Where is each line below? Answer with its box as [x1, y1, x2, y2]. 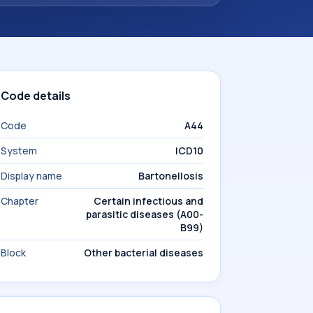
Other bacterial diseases [84, 246, 203, 259]
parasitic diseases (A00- [86, 208, 203, 221]
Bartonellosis [138, 169, 203, 182]
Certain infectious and [94, 194, 203, 208]
